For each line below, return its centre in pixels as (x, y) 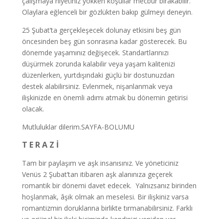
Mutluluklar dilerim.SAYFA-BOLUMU (78, 127)
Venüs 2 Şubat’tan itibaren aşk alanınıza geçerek (97, 174)
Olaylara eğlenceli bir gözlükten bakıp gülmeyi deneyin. (107, 12)
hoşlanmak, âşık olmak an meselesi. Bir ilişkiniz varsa (105, 197)
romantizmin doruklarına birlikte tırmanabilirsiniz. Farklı (107, 208)
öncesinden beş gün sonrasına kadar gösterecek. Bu (104, 41)
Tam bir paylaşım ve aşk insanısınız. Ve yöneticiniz (100, 163)
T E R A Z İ (40, 145)
